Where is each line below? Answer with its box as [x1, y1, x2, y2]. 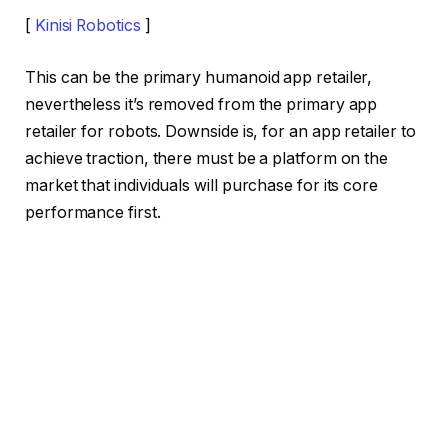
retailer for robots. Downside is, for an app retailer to [25, 121, 416, 141]
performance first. [25, 202, 161, 222]
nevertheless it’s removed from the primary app [25, 94, 378, 114]
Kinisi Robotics [34, 16, 141, 36]
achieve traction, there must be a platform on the [25, 148, 389, 168]
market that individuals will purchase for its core [25, 175, 379, 195]
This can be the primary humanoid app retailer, [25, 67, 373, 87]
